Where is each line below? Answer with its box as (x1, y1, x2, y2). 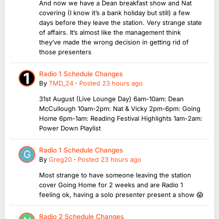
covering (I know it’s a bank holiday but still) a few (39, 8, 190, 17)
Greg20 (49, 155, 72, 163)
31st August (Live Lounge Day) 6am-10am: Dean (39, 94, 184, 103)
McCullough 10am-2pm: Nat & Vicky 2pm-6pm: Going (39, 104, 200, 112)
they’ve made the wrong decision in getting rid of (39, 38, 189, 46)
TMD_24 (49, 79, 73, 87)
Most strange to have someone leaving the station (39, 171, 191, 179)
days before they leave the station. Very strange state (39, 18, 202, 26)
